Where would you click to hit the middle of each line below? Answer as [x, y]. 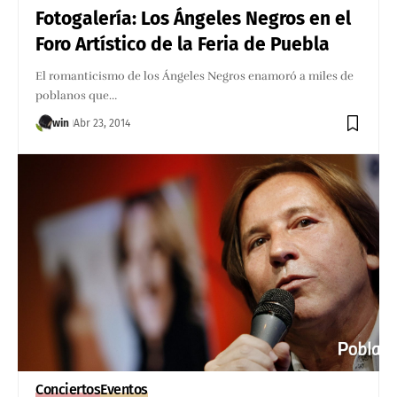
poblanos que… [77, 95]
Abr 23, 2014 [102, 123]
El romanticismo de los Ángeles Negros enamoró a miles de [195, 76]
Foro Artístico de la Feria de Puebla [183, 44]
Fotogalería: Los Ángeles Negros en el [194, 18]
